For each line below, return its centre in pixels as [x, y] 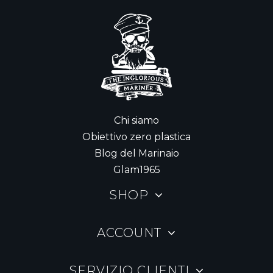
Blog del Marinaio [136, 154]
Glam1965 [136, 170]
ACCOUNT [129, 233]
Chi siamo [136, 121]
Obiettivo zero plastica [136, 137]
